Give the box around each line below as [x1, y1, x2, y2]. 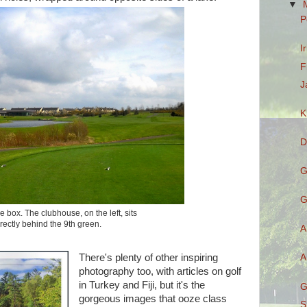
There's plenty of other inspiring [78, 252, 218, 264]
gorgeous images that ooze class [78, 293, 227, 305]
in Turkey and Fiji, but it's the [78, 280, 205, 291]
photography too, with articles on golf [78, 266, 241, 278]
